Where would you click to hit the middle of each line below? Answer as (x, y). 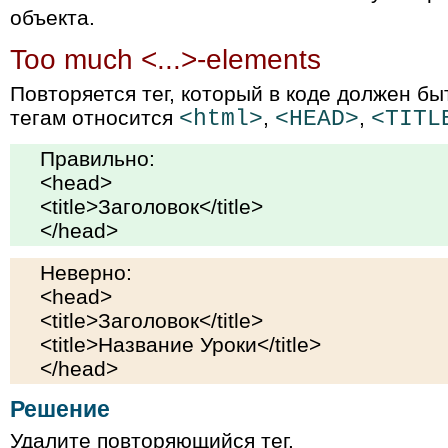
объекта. (52, 17)
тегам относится (94, 117)
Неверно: (86, 272)
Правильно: (97, 158)
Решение (60, 410)
